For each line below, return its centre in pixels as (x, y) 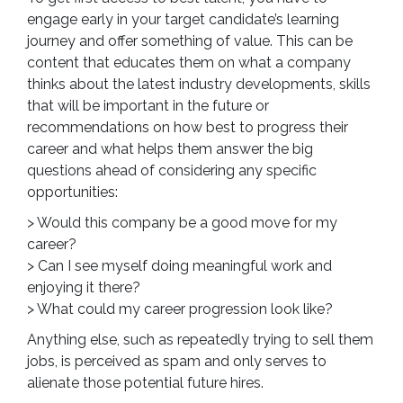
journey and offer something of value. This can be (190, 41)
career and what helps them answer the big (170, 149)
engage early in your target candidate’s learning (183, 20)
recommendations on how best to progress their (188, 128)
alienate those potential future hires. (145, 383)
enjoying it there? (84, 288)
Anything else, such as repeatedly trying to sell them (200, 340)
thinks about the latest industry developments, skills (199, 85)
